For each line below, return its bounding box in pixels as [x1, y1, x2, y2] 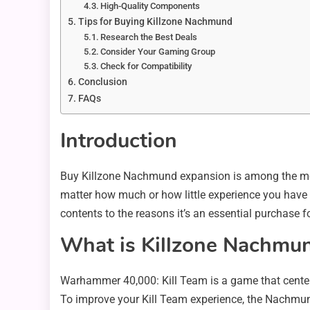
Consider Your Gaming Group [100, 46, 216, 57]
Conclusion [77, 76, 127, 89]
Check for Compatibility [100, 61, 192, 72]
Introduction [60, 127, 177, 156]
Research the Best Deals [100, 32, 198, 43]
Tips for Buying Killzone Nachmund [77, 16, 232, 28]
